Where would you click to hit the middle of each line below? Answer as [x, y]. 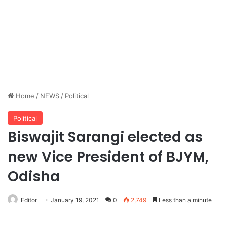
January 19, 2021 [75, 200]
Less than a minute [184, 200]
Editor [29, 200]
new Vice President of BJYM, [108, 157]
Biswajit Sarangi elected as [105, 137]
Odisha [34, 176]
